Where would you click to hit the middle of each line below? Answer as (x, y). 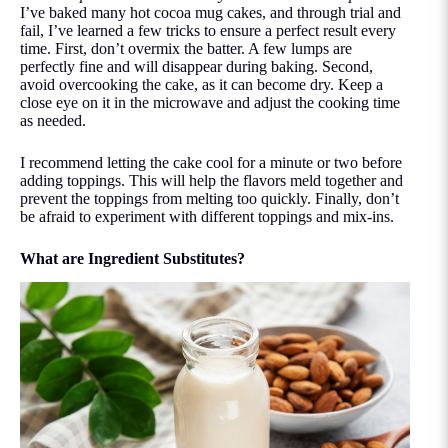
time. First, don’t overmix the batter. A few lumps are (186, 48)
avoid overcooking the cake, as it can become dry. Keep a (201, 84)
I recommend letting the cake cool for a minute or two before (211, 162)
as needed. (53, 120)
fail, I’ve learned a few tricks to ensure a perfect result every (208, 30)
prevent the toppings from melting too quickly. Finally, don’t (209, 198)
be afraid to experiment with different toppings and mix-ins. (207, 216)
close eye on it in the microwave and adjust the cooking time (210, 102)
